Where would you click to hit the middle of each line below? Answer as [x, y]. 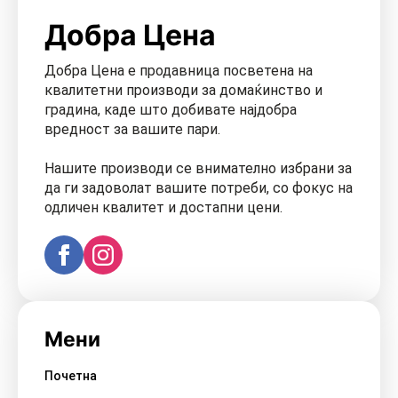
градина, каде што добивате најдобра [171, 109]
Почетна [71, 375]
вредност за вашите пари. [132, 129]
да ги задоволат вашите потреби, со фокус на [199, 187]
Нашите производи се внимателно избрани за [198, 168]
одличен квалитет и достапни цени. [163, 207]
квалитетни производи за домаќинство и [183, 90]
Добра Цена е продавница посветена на [179, 70]
